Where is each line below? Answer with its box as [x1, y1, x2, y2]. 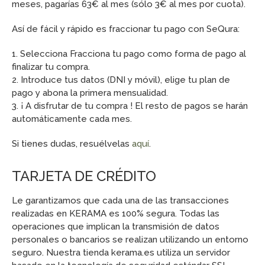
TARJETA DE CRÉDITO [12, 167, 156, 185]
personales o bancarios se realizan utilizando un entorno [12, 234, 248, 245]
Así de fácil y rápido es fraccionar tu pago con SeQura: [12, 24, 240, 34]
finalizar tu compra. [12, 62, 90, 72]
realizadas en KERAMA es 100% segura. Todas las [12, 208, 219, 219]
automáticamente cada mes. [12, 114, 132, 124]
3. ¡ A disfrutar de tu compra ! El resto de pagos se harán [12, 101, 248, 111]
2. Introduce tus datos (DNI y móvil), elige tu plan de [12, 75, 230, 85]
